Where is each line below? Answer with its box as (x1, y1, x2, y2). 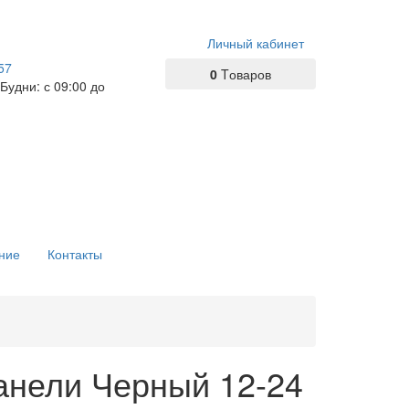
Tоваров (221, 65, 271, 83)
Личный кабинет (207, 34, 304, 52)
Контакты (47, 245, 102, 263)
